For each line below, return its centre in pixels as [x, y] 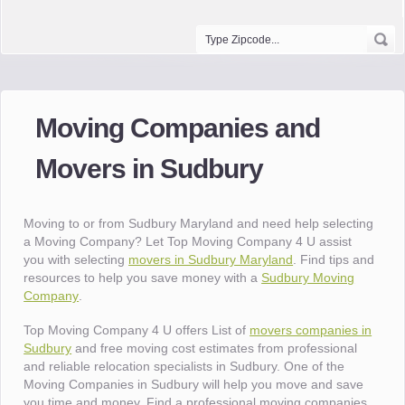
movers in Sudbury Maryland [211, 259]
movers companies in [311, 330]
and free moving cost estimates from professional [215, 348]
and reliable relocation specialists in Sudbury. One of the [184, 366]
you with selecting [76, 259]
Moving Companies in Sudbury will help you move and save [194, 384]
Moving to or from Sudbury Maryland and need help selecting [199, 223]
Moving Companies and [178, 128]
